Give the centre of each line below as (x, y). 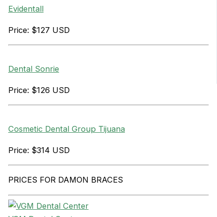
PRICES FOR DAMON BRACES (65, 180)
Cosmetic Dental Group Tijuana (66, 129)
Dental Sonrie (33, 69)
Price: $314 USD (39, 150)
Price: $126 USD (39, 90)
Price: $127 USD (39, 30)
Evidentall (26, 9)
